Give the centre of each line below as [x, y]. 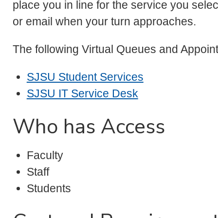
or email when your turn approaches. [104, 22]
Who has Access [89, 127]
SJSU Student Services [85, 77]
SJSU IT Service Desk [82, 94]
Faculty [45, 155]
